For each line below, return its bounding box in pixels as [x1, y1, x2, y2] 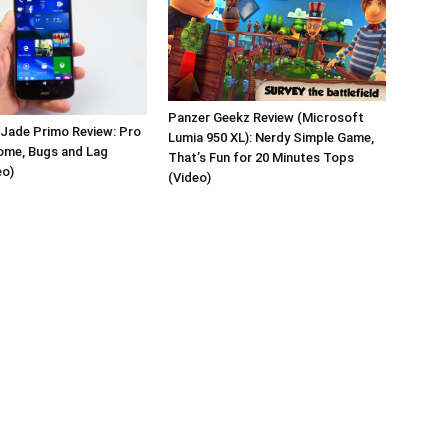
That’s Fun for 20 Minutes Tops [168, 149, 354, 165]
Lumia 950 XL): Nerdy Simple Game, [168, 129, 374, 145]
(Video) [168, 169, 211, 185]
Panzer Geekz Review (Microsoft [168, 109, 364, 125]
